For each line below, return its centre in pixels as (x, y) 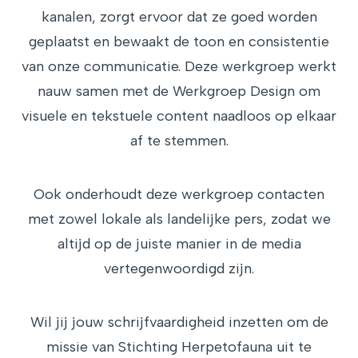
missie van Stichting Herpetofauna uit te (179, 347)
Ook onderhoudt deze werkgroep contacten (179, 194)
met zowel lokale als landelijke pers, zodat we (179, 219)
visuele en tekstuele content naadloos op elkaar (179, 116)
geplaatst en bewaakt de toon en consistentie (179, 42)
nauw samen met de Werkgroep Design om (179, 91)
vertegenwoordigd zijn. (179, 268)
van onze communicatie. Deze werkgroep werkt (179, 66)
